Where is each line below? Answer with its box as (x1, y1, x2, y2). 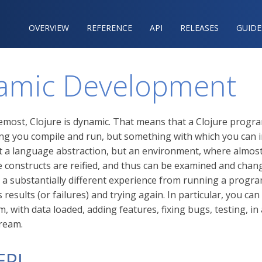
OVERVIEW (29, 22, 69, 33)
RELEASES (180, 22, 219, 33)
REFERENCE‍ (87, 22, 132, 33)
